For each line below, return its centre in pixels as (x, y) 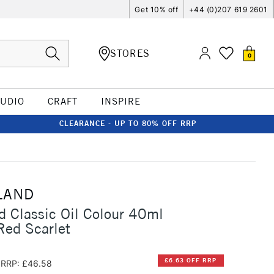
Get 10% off (157, 9)
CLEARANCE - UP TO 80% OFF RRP (128, 123)
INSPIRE (120, 101)
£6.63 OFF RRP (191, 261)
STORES (130, 53)
